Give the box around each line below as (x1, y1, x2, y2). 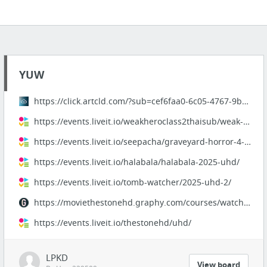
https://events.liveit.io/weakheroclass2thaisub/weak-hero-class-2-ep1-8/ (243, 116, 250, 127)
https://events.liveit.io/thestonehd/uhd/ (33, 217, 191, 228)
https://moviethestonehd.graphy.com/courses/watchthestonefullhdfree (243, 197, 250, 208)
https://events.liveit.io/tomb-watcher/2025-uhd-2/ (33, 176, 231, 188)
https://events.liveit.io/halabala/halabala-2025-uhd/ (33, 156, 240, 167)
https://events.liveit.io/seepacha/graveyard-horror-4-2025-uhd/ (244, 136, 251, 147)
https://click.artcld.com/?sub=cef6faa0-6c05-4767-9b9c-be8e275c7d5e (241, 95, 249, 107)
